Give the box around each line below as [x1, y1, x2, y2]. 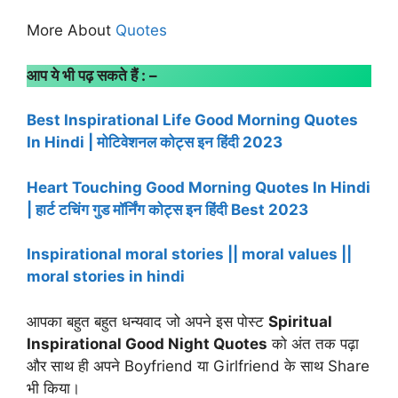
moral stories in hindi [27, 267, 185, 286]
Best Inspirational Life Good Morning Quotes [27, 111, 358, 130]
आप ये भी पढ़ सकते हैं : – [27, 66, 157, 84]
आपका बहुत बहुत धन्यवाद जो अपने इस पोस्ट [27, 312, 268, 330]
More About [27, 21, 115, 40]
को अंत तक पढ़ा [267, 334, 359, 353]
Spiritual [268, 312, 332, 330]
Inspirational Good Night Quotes [27, 334, 267, 353]
